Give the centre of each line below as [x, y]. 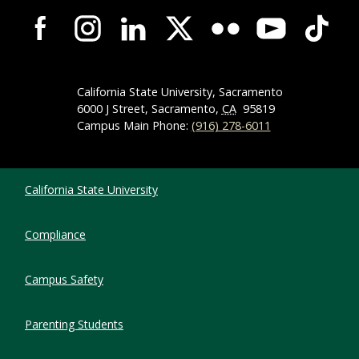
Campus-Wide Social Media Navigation [173, 15]
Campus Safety [64, 280]
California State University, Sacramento [179, 92]
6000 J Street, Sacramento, [149, 109]
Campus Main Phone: [134, 126]
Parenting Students [74, 325]
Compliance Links [82, 177]
